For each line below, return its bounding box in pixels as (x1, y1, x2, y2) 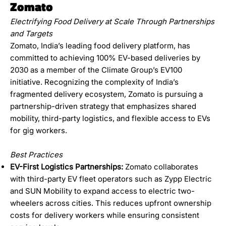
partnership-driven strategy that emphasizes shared (10, 101, 197, 111)
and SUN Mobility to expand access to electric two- (10, 186, 195, 196)
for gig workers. (10, 125, 68, 135)
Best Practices (10, 149, 63, 159)
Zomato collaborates (123, 161, 199, 172)
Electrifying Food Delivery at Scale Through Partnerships (10, 16, 215, 26)
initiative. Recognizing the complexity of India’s (10, 77, 179, 87)
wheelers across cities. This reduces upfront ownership (10, 198, 212, 208)
